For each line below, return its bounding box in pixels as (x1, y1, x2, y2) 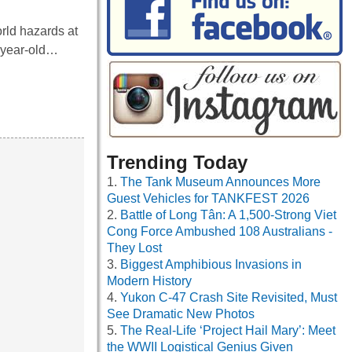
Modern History (107, 274, 192, 288)
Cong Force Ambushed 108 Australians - (107, 225, 332, 239)
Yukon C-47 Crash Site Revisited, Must (120, 291, 337, 305)
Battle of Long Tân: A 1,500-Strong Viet (120, 208, 336, 222)
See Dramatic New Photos (107, 307, 255, 321)
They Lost (107, 241, 162, 255)
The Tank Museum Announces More (120, 175, 321, 189)
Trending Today (107, 152, 247, 174)
